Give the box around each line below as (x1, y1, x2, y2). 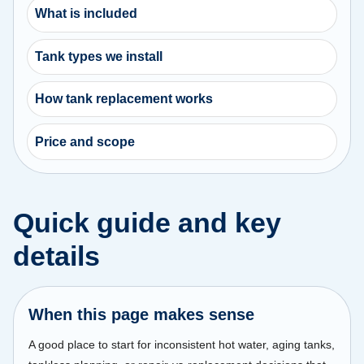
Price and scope (35, 134, 136, 149)
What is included (35, 6, 138, 21)
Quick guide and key (13, 206, 281, 238)
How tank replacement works (35, 92, 214, 106)
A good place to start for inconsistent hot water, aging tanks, (28, 337, 335, 351)
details (13, 240, 100, 271)
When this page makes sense (28, 305, 254, 323)
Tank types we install (35, 49, 163, 63)
